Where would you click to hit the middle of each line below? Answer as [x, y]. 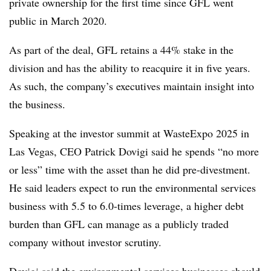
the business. [37, 104]
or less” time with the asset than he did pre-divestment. [130, 169]
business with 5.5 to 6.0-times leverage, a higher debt [126, 206]
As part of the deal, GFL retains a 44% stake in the [121, 50]
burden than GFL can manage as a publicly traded [119, 224]
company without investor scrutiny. [85, 242]
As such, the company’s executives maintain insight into [132, 86]
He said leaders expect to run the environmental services [132, 188]
